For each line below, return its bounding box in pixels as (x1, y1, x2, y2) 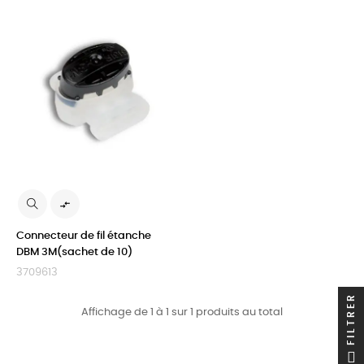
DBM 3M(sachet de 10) (16, 246, 132, 258)
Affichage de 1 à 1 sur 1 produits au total (81, 307, 283, 318)
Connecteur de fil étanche (16, 230, 151, 241)
